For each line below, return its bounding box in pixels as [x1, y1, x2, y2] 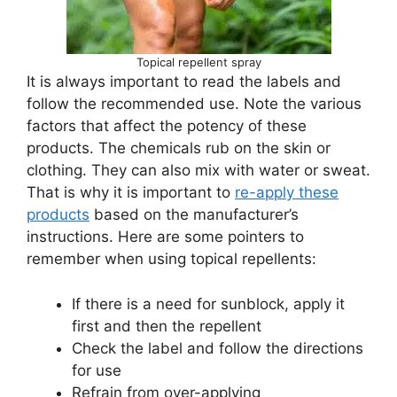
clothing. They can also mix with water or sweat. [27, 161, 370, 179]
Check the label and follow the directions [72, 339, 363, 357]
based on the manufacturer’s [90, 206, 299, 223]
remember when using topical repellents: [27, 250, 316, 268]
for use [72, 361, 121, 379]
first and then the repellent [72, 316, 261, 335]
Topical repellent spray [136, 55, 261, 69]
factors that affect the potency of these [27, 117, 307, 135]
